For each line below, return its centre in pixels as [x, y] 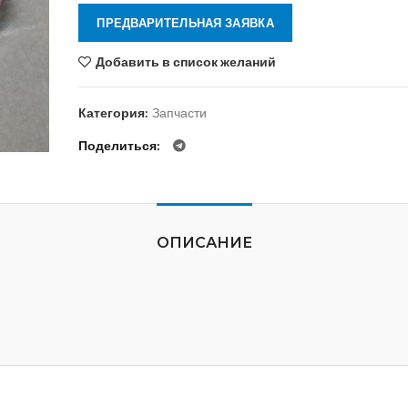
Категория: [115, 112]
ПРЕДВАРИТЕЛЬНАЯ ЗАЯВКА [185, 23]
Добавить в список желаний [186, 61]
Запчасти [180, 112]
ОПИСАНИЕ [204, 243]
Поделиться [118, 145]
